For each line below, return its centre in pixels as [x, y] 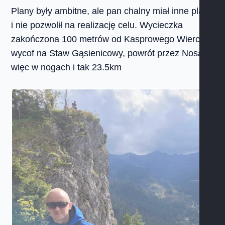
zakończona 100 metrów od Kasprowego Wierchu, [112, 39]
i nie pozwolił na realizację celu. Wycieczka [97, 25]
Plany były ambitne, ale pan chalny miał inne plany [112, 11]
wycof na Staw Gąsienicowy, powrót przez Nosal [108, 53]
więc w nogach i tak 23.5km [67, 67]
